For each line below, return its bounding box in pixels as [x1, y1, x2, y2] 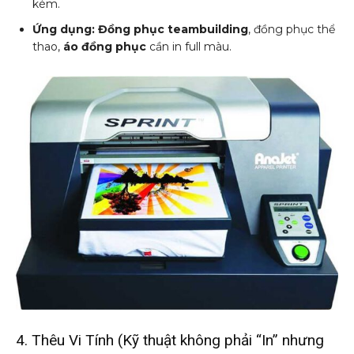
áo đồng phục [63, 39, 146, 54]
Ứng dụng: [32, 21, 95, 36]
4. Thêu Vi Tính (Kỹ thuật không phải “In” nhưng [16, 330, 324, 349]
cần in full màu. [146, 39, 232, 54]
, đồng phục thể [248, 21, 335, 36]
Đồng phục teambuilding [98, 21, 248, 36]
